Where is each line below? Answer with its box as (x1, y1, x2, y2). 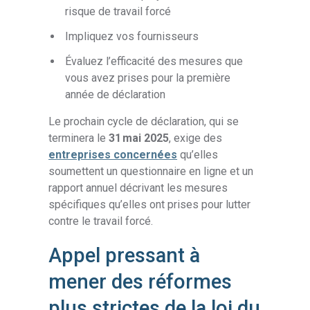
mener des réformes (48, 270, 232, 294)
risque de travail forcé (65, 4, 172, 18)
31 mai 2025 (109, 131, 170, 145)
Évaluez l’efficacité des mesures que (65, 55, 244, 69)
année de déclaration (65, 88, 166, 102)
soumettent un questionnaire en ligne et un (48, 165, 254, 179)
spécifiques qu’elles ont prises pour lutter (48, 198, 251, 212)
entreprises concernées (48, 148, 178, 162)
